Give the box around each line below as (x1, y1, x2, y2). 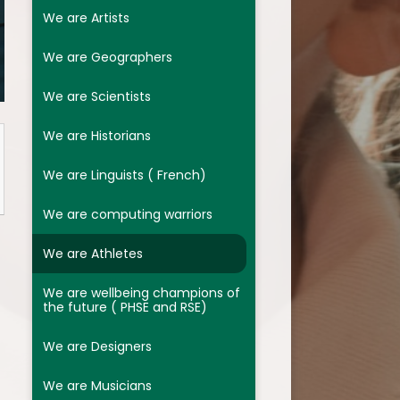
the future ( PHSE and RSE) (42, 298, 207, 317)
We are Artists (42, 9, 129, 28)
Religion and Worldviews (62, 109, 212, 128)
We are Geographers (42, 48, 172, 67)
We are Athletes (42, 245, 143, 263)
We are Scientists (42, 87, 151, 106)
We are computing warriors (42, 205, 212, 224)
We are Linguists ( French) (42, 166, 206, 185)
